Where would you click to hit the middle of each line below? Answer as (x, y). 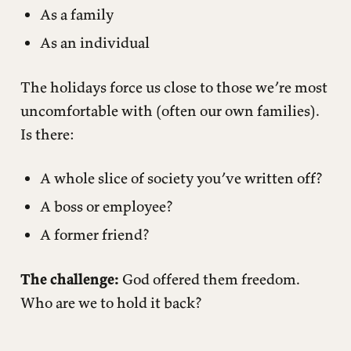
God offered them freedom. (209, 279)
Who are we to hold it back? (110, 302)
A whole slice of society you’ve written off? (181, 178)
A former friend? (94, 234)
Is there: (47, 134)
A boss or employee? (106, 206)
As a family (77, 14)
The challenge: (69, 279)
